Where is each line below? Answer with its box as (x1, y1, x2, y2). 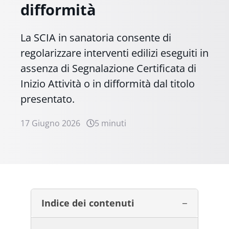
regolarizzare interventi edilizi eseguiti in (20, 45, 209, 60)
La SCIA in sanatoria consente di (20, 30, 171, 44)
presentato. (20, 91, 75, 106)
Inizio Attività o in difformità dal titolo (20, 76, 195, 90)
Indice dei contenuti (41, 196, 134, 209)
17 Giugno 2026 (20, 117, 80, 129)
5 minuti (95, 117, 126, 129)
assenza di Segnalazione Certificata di (20, 61, 196, 75)
